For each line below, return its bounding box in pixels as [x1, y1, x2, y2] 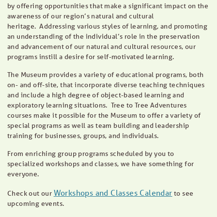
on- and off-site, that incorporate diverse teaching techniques [7, 80, 205, 89]
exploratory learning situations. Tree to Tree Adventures [7, 101, 187, 109]
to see [172, 189, 194, 198]
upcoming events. [7, 199, 64, 208]
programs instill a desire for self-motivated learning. [7, 52, 174, 61]
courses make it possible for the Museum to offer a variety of [7, 111, 201, 120]
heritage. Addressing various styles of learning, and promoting [7, 22, 208, 31]
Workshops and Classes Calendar [53, 187, 172, 198]
